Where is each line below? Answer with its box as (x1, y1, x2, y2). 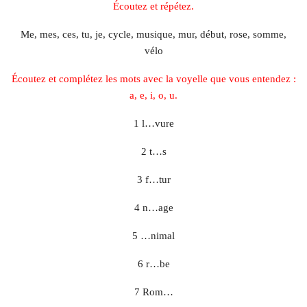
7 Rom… (134, 286, 173, 298)
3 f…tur (136, 174, 171, 186)
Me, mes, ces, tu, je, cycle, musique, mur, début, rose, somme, (21, 29, 286, 40)
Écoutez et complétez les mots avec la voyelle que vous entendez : (11, 73, 296, 85)
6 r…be (137, 258, 170, 270)
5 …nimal (132, 230, 175, 242)
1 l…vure (133, 118, 174, 130)
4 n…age (134, 202, 173, 214)
